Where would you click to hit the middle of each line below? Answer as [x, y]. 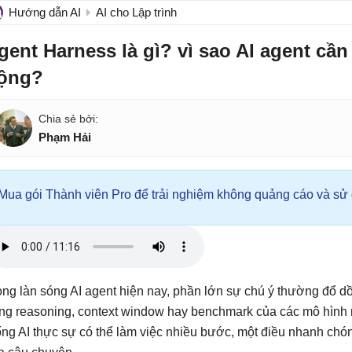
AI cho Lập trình [136, 12]
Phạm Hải [65, 137]
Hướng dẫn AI [45, 12]
